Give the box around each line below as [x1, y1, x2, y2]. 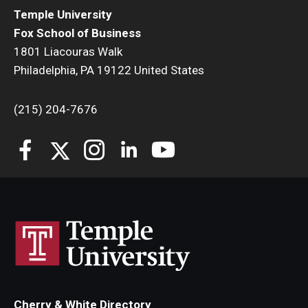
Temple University [14, 8, 112, 21]
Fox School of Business [14, 26, 141, 40]
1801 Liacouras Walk [14, 45, 122, 58]
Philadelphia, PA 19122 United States [14, 63, 204, 77]
